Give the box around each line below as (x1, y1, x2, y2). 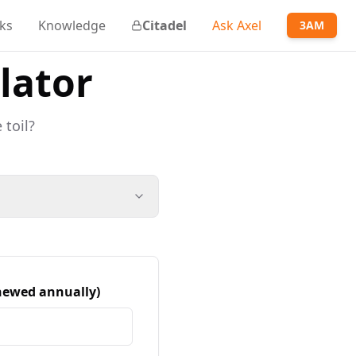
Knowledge (38, 17, 106, 34)
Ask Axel (212, 17, 261, 34)
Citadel (142, 17, 187, 34)
